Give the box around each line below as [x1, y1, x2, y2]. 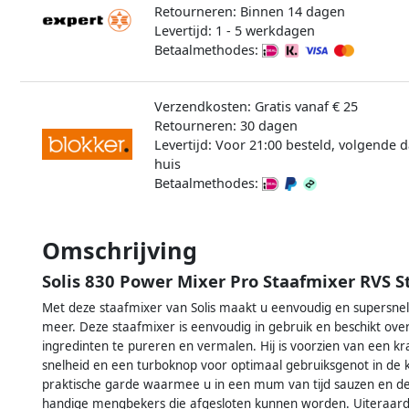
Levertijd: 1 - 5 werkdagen [153, 21, 315, 39]
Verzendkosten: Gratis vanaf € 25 [153, 97, 358, 115]
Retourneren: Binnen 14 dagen [153, 2, 345, 20]
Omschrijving [42, 234, 197, 266]
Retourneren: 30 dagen [153, 116, 298, 134]
